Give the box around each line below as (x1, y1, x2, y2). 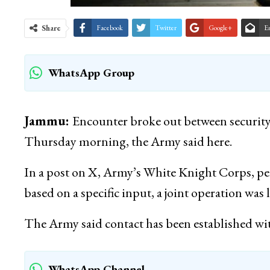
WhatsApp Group (48, 65, 134, 81)
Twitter (154, 23, 177, 33)
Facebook (96, 23, 123, 33)
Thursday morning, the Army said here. (24, 133, 232, 151)
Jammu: (24, 112, 72, 130)
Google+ (208, 23, 232, 33)
